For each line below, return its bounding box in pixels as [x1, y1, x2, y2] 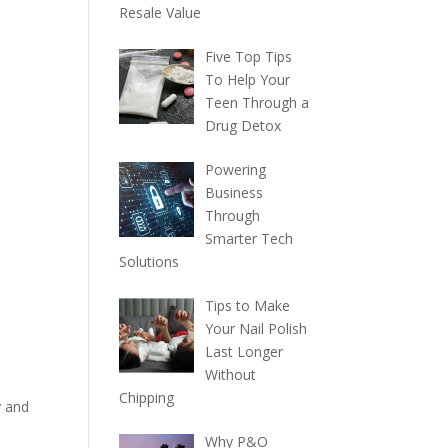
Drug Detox [204, 116, 281, 135]
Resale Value [119, 3, 202, 22]
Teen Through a [204, 93, 309, 112]
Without [204, 365, 256, 384]
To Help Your [204, 70, 290, 89]
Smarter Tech [204, 229, 293, 248]
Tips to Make [204, 296, 290, 315]
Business [204, 183, 263, 202]
